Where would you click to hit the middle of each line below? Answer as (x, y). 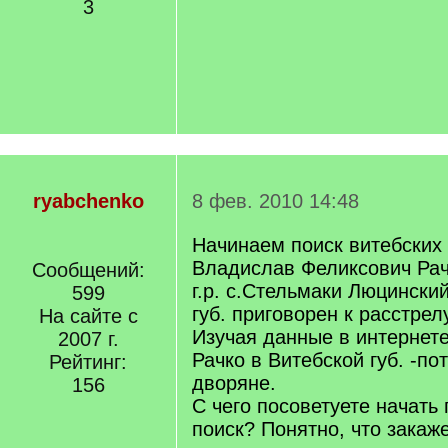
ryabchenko (88, 201)
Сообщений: (88, 270)
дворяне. (234, 383)
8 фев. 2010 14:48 (275, 201)
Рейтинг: (88, 362)
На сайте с (88, 316)
